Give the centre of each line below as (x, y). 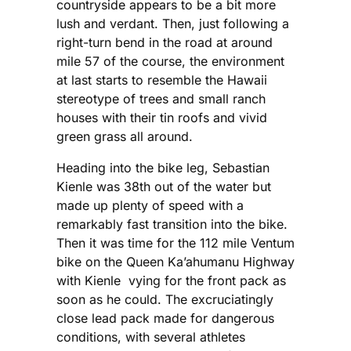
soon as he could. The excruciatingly (165, 300)
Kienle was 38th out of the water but (164, 187)
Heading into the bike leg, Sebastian (163, 168)
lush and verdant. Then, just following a (173, 24)
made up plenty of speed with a (150, 206)
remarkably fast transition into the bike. (172, 224)
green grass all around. (125, 137)
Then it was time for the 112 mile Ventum (175, 243)
